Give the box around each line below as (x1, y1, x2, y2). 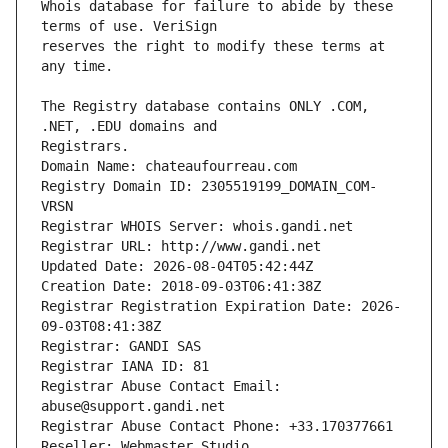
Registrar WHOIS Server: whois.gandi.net (41, 218, 353, 235)
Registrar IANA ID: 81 (41, 358, 209, 375)
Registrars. (41, 138, 129, 155)
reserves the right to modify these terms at (41, 38, 385, 55)
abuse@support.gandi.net (41, 398, 225, 415)
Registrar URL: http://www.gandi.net (41, 238, 321, 255)
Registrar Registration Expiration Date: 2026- (41, 298, 401, 315)
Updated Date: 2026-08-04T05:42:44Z (41, 258, 313, 275)
